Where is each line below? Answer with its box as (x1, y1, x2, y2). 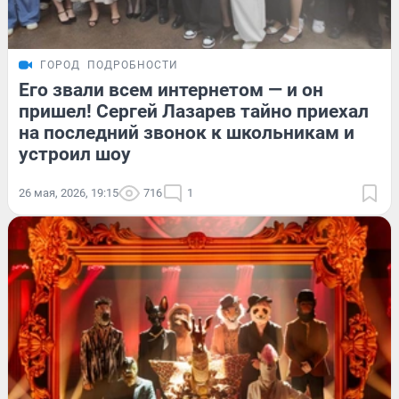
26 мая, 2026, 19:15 (19, 185, 118, 199)
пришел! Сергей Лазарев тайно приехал (19, 100, 369, 122)
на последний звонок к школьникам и (19, 121, 354, 143)
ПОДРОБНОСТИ (87, 58, 178, 71)
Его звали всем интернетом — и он (19, 78, 323, 101)
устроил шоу (19, 142, 131, 165)
